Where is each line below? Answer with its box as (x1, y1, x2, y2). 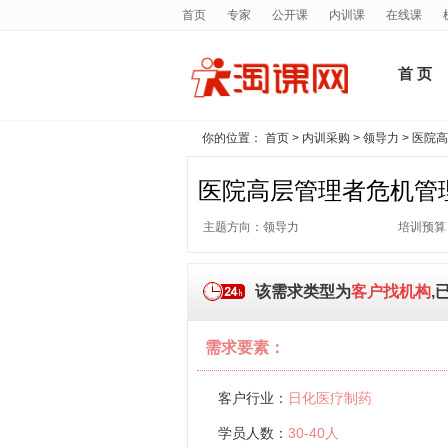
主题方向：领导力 (203, 220, 299, 234)
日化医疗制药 (288, 390, 372, 406)
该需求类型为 (255, 283, 351, 300)
